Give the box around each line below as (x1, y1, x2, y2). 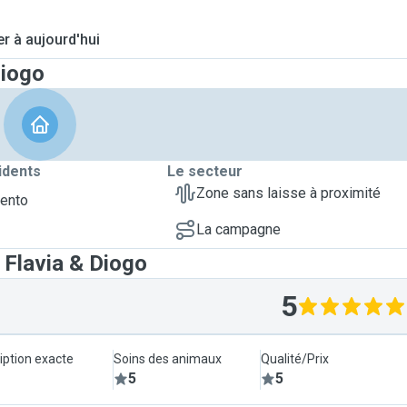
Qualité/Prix (260, 352, 329, 366)
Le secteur (167, 163, 243, 180)
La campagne (196, 221, 281, 238)
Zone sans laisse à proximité (196, 184, 381, 202)
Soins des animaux (114, 352, 223, 366)
